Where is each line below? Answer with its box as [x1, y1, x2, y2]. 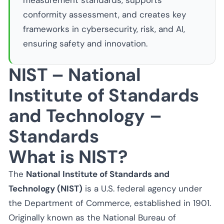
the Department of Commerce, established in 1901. [8, 197, 211, 208]
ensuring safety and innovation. [22, 38, 147, 49]
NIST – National [8, 62, 141, 86]
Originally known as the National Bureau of [8, 211, 176, 223]
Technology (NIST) [8, 182, 82, 194]
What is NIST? [8, 144, 127, 168]
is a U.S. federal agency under [82, 182, 202, 194]
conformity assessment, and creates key [22, 9, 186, 20]
